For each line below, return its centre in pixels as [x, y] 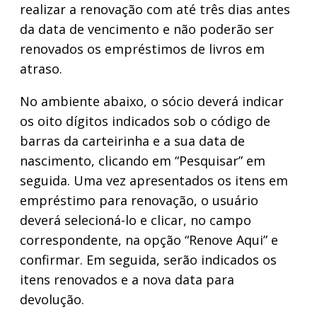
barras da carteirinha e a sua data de [132, 141]
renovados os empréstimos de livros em [142, 49]
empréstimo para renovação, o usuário [139, 200]
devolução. [52, 299]
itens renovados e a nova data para [127, 279]
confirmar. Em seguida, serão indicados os [148, 260]
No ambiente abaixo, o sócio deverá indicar [152, 101]
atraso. [41, 69]
